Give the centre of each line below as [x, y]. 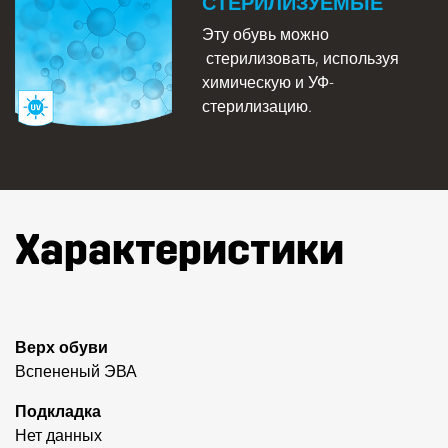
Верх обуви [61, 347]
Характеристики [179, 250]
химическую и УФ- [267, 82]
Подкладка [58, 411]
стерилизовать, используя [300, 58]
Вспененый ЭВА [76, 371]
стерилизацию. [256, 106]
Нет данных [58, 435]
